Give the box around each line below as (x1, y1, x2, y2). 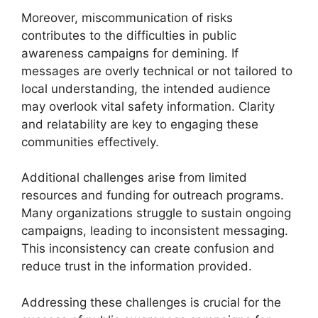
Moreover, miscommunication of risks (21, 10, 233, 25)
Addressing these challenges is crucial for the (21, 295, 281, 309)
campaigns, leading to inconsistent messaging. (21, 224, 288, 238)
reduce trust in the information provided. (21, 259, 252, 273)
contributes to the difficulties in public (21, 28, 236, 43)
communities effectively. (21, 134, 159, 149)
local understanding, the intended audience (21, 81, 270, 96)
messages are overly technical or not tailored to (21, 63, 292, 78)
